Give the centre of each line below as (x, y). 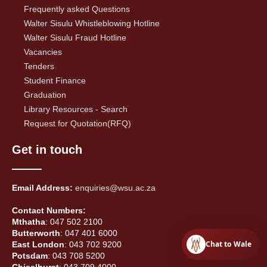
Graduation (45, 94)
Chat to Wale (228, 244)
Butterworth (36, 233)
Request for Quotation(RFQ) (77, 123)
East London (38, 244)
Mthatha (29, 221)
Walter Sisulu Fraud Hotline (75, 37)
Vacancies (43, 52)
